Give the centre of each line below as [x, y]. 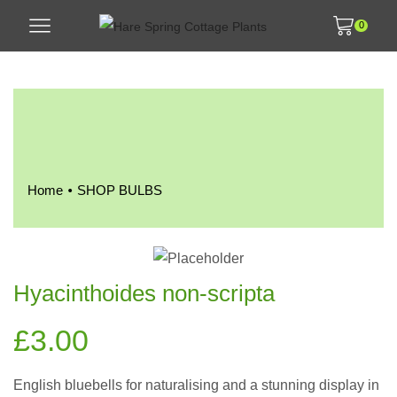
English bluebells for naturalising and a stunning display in [196, 385]
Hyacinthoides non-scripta [144, 293]
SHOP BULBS [120, 191]
